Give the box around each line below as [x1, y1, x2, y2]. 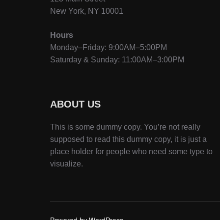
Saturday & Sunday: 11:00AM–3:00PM [50, 55, 184, 64]
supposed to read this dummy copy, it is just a [50, 135, 207, 143]
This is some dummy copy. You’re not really [50, 123, 200, 131]
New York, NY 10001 [50, 7, 123, 15]
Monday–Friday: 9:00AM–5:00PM [50, 43, 167, 52]
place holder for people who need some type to [50, 147, 213, 156]
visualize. [50, 160, 83, 168]
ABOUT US [50, 99, 101, 110]
